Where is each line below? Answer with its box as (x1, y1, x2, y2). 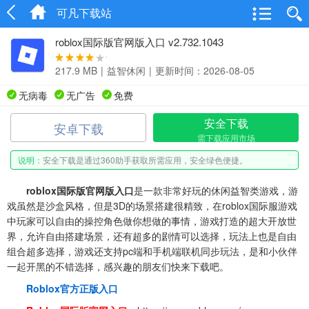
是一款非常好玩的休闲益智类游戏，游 (134, 183, 298, 197)
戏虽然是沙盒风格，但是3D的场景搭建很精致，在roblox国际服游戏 (7, 199, 297, 212)
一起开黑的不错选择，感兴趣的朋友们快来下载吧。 (7, 259, 229, 273)
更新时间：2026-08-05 (155, 63, 255, 77)
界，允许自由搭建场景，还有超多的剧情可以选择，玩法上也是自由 (7, 229, 297, 243)
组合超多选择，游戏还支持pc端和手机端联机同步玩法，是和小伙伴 (7, 244, 297, 258)
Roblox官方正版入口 (17, 281, 118, 295)
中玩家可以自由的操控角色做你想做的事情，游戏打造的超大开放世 (7, 214, 297, 228)
